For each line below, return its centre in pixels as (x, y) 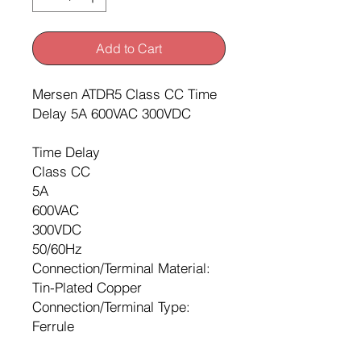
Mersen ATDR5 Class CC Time (124, 94)
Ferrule (53, 326)
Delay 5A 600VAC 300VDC (112, 113)
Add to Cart (129, 48)
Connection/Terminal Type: (111, 307)
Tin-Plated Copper (87, 287)
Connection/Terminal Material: (121, 268)
